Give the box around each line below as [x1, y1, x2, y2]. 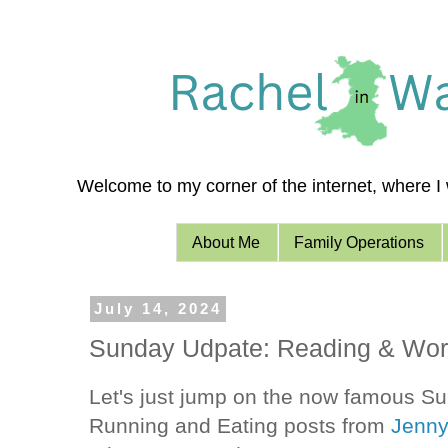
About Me [192, 233, 261, 251]
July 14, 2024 [93, 300, 222, 318]
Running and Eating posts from [89, 413, 392, 437]
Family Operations [294, 233, 425, 251]
